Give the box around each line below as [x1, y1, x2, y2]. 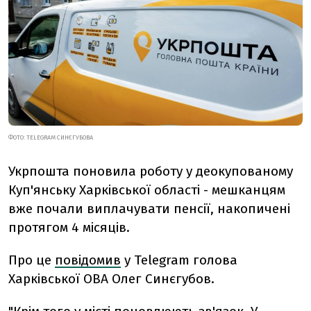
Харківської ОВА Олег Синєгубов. [8, 271, 215, 287]
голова [193, 252, 237, 269]
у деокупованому [186, 163, 293, 180]
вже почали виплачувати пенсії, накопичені [8, 201, 290, 217]
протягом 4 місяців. [8, 219, 130, 236]
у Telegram [121, 252, 193, 269]
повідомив [55, 252, 121, 269]
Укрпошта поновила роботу [8, 163, 186, 180]
